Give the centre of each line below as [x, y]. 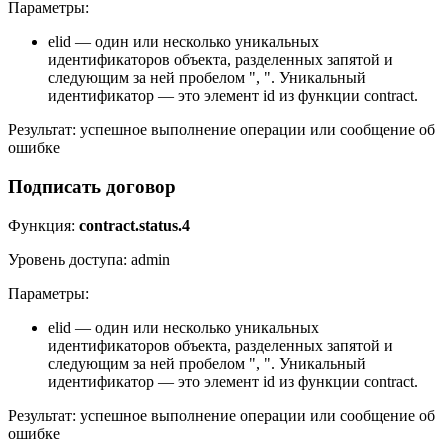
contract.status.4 [134, 225]
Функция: [43, 225]
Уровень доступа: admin [89, 259]
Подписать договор [92, 187]
